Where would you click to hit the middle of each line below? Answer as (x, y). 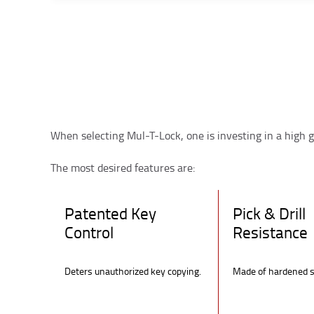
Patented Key (110, 213)
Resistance (270, 232)
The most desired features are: (123, 167)
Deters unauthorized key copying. (133, 271)
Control (89, 232)
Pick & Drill (269, 213)
